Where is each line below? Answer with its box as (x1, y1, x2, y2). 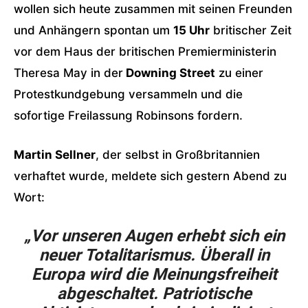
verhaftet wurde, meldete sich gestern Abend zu (14, 169, 287, 183)
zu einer (215, 66, 263, 80)
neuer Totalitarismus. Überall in (38, 245, 269, 265)
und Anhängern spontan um (14, 23, 173, 37)
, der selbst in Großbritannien (96, 148, 260, 162)
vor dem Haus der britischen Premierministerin (14, 45, 276, 58)
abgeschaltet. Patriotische (56, 284, 252, 303)
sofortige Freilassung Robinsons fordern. (14, 109, 243, 122)
